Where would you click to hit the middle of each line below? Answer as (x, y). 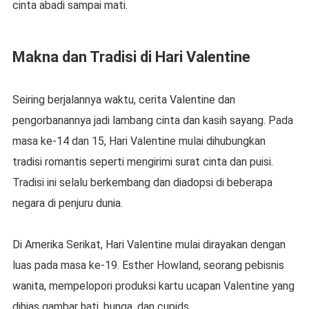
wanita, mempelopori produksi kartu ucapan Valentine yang (153, 286)
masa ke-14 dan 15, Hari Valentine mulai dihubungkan (139, 141)
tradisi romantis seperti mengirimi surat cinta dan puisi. (142, 162)
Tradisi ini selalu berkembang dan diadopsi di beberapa (142, 183)
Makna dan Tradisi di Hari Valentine (131, 57)
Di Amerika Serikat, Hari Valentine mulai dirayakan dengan (149, 245)
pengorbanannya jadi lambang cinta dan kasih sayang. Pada (152, 121)
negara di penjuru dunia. (67, 203)
